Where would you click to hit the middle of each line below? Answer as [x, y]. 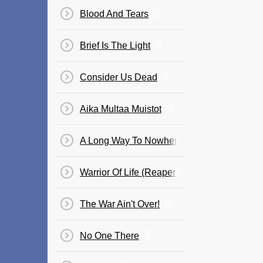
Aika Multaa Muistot [121, 109]
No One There [109, 236]
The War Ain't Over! [120, 204]
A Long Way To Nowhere [131, 141]
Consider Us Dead [119, 77]
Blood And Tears [114, 14]
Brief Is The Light [115, 45]
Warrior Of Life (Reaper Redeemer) [152, 172]
